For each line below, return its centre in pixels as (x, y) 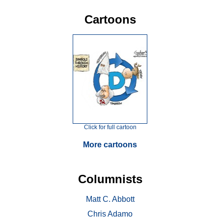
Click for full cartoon (110, 127)
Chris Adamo (110, 214)
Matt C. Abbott (110, 199)
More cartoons (110, 145)
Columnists (110, 179)
